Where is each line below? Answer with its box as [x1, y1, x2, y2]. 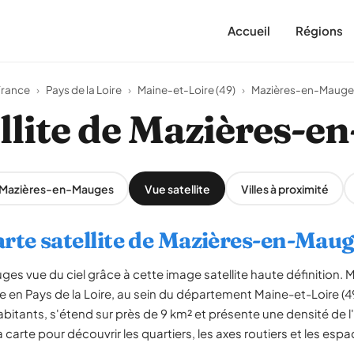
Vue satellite [144, 181, 210, 196]
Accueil [228, 23, 270, 38]
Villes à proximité [240, 181, 329, 196]
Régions [296, 23, 343, 38]
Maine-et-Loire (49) [137, 83, 235, 96]
